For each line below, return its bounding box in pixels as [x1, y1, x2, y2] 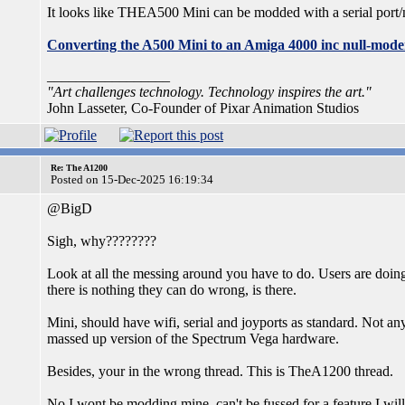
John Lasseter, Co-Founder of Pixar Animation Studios [47, 100, 359, 116]
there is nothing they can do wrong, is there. [47, 282, 297, 297]
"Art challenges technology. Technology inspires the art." [47, 84, 372, 99]
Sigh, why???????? [47, 233, 156, 249]
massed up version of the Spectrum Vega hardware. [47, 331, 339, 346]
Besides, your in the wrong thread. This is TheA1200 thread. [47, 363, 393, 379]
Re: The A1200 [51, 163, 108, 173]
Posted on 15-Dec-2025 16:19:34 [51, 173, 213, 186]
